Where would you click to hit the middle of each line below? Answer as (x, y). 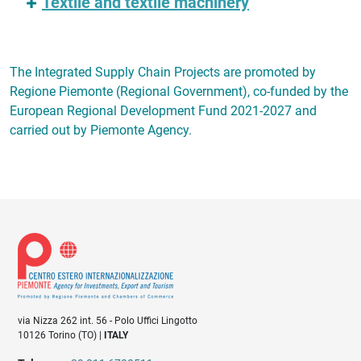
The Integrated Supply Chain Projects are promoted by (163, 72)
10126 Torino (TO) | (61, 336)
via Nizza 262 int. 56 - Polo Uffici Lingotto (108, 321)
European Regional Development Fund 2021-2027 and (163, 110)
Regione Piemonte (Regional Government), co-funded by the (179, 91)
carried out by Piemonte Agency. (101, 130)
